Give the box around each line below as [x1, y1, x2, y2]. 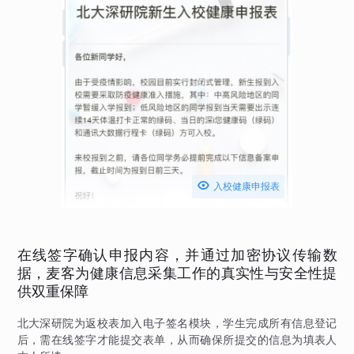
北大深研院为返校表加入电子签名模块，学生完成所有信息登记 [17, 315, 337, 330]
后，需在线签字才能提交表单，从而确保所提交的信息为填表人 [17, 332, 337, 346]
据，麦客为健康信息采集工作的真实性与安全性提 [17, 264, 337, 281]
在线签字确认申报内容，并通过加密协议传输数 [17, 246, 337, 263]
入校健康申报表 [213, 179, 281, 192]
